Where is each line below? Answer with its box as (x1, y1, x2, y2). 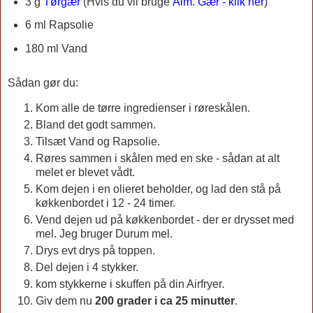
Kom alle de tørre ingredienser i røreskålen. (36, 102, 250, 115)
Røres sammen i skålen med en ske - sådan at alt (36, 152, 279, 164)
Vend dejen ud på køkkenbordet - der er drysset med (36, 213, 294, 226)
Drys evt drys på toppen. (36, 244, 158, 256)
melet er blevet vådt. (36, 166, 135, 178)
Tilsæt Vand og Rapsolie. (36, 135, 160, 147)
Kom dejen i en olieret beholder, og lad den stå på (36, 182, 281, 195)
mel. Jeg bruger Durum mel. (36, 227, 173, 240)
